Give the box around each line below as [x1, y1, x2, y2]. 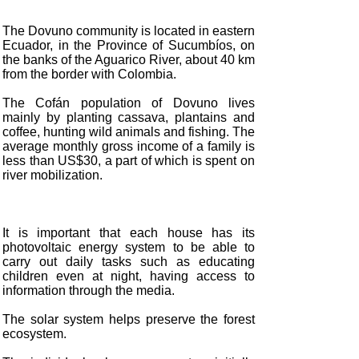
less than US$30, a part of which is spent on [2, 154, 255, 167]
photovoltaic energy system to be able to [2, 240, 255, 254]
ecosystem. [2, 327, 67, 341]
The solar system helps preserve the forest [2, 313, 255, 326]
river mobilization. [2, 168, 103, 182]
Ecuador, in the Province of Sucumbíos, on [2, 38, 255, 52]
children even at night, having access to [2, 269, 255, 283]
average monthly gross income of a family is [2, 139, 255, 153]
